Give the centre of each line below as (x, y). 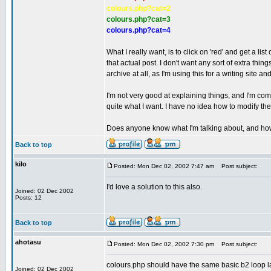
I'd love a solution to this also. (154, 187)
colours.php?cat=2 (139, 8)
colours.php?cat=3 (139, 19)
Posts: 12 (28, 198)
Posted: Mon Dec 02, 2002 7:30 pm (164, 244)
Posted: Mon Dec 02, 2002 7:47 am (164, 166)
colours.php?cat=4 (139, 30)
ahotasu (28, 242)
